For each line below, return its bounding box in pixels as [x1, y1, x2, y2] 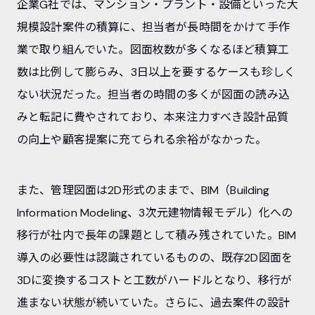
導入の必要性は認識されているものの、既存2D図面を [17, 250, 293, 265]
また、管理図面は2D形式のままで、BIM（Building [17, 182, 270, 198]
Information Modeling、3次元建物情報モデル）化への [17, 205, 293, 220]
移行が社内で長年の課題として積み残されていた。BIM [17, 227, 297, 243]
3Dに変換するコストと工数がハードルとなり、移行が [17, 272, 292, 288]
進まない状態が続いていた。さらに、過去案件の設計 [17, 295, 290, 310]
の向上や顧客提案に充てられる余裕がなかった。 [17, 131, 267, 147]
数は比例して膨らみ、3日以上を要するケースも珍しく [17, 64, 296, 79]
